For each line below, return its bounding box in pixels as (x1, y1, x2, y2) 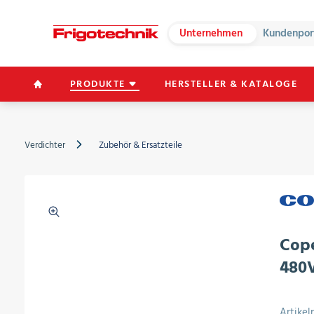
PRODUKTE (69, 76, 125, 92)
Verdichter (24, 137, 65, 153)
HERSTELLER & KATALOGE (164, 76, 298, 92)
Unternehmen (179, 24, 243, 42)
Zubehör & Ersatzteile (98, 137, 182, 153)
